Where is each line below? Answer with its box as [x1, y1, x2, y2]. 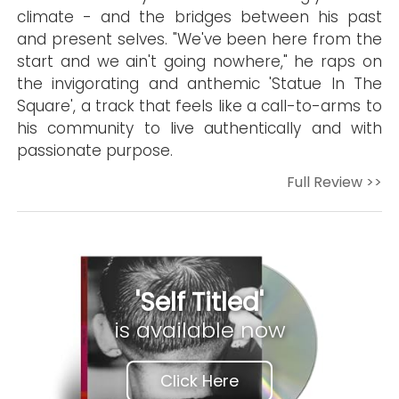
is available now [113, 315, 286, 345]
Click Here [160, 370, 239, 392]
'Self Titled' [135, 285, 264, 320]
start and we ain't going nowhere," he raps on [17, 51, 382, 72]
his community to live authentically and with [17, 118, 382, 139]
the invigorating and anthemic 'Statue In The [17, 73, 382, 94]
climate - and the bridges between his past [17, 6, 382, 28]
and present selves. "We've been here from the [17, 28, 382, 50]
